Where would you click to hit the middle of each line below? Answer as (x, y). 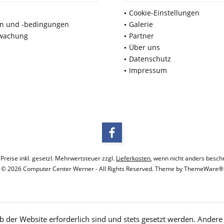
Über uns (144, 47)
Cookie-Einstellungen (164, 13)
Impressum (148, 70)
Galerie (141, 24)
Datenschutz (150, 59)
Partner (141, 36)
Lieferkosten (133, 158)
